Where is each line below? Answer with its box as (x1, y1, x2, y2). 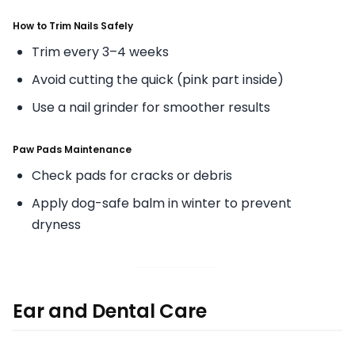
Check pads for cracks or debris (32, 166, 232, 185)
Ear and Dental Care (13, 297, 207, 324)
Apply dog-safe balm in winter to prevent (32, 193, 292, 212)
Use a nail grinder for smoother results (32, 97, 270, 116)
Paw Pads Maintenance (13, 142, 132, 156)
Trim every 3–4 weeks (32, 42, 169, 61)
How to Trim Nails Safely (13, 18, 134, 32)
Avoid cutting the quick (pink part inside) (32, 70, 284, 89)
